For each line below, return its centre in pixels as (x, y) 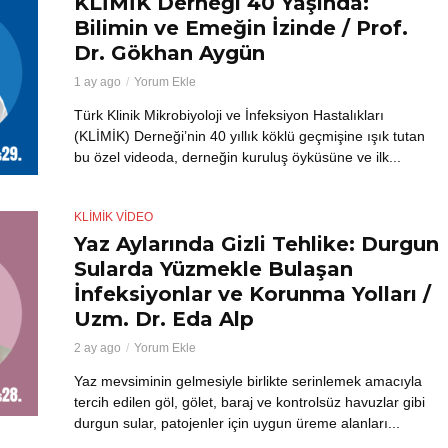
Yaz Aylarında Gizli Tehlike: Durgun (256, 243)
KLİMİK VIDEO (113, 216)
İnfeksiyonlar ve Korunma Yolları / (252, 293)
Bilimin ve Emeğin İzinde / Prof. (241, 27)
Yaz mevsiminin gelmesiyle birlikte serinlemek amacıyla (248, 380)
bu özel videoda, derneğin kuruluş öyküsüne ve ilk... (237, 156)
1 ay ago (97, 81)
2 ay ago (97, 347)
